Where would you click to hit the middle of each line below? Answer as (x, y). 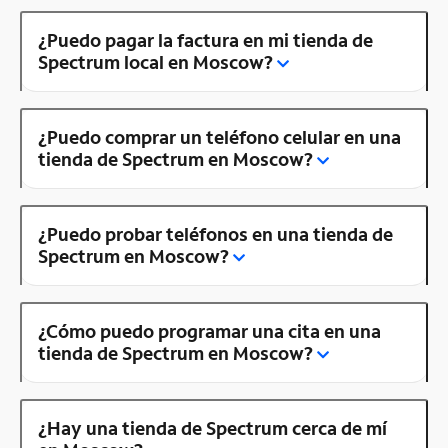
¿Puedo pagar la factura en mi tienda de (205, 39)
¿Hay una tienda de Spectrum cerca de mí (212, 427)
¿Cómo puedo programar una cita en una (209, 330)
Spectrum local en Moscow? (155, 61)
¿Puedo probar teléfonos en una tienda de (215, 233)
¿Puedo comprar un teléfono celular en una (219, 136)
